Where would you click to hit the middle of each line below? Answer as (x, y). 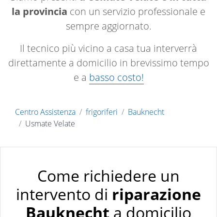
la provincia (39, 12)
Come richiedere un (108, 176)
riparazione (156, 194)
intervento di (64, 194)
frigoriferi (102, 112)
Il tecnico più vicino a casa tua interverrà (108, 48)
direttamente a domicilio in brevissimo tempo (108, 63)
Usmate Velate (50, 124)
